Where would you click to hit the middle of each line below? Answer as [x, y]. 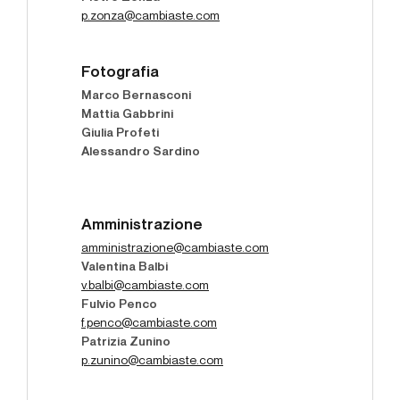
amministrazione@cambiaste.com [175, 249]
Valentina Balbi [125, 267]
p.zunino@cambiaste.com [152, 361]
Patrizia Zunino [126, 342]
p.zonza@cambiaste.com [150, 17]
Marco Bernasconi [136, 96]
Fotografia [120, 73]
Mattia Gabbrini [127, 115]
